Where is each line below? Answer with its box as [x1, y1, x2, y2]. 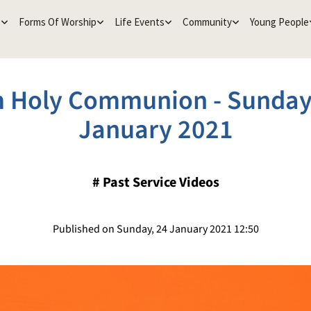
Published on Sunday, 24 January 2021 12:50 [52, 221, 259, 237]
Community [182, 15, 232, 28]
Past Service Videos [102, 173, 219, 192]
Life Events [114, 15, 165, 28]
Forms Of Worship [18, 15, 96, 28]
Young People [249, 15, 309, 28]
